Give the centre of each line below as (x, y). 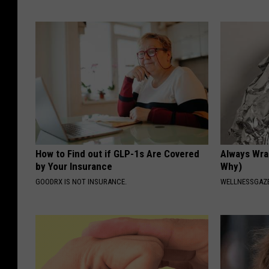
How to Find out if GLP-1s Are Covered (117, 153)
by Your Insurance (74, 166)
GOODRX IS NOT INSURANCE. (81, 181)
